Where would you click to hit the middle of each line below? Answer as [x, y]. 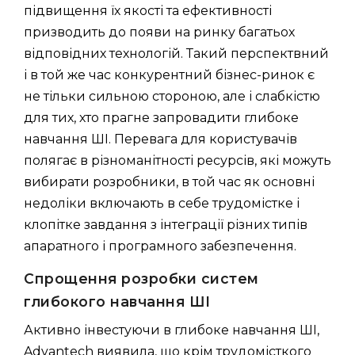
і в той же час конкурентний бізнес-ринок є [169, 74]
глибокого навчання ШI [117, 301]
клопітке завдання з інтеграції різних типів [166, 224]
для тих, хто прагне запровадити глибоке [161, 117]
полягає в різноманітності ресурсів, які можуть [177, 160]
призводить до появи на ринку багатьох [159, 32]
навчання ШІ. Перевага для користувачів [160, 139]
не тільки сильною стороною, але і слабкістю [172, 96]
